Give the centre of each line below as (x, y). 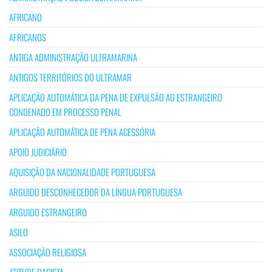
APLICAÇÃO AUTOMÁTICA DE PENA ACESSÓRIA (82, 132)
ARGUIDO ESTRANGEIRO (48, 212)
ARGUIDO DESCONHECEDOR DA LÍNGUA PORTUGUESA (96, 192)
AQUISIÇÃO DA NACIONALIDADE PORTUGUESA (82, 172)
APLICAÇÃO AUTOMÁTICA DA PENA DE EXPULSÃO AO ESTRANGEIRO (116, 97)
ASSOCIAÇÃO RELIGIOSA (48, 252)
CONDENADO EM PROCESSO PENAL (65, 112)
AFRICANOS (28, 37)
